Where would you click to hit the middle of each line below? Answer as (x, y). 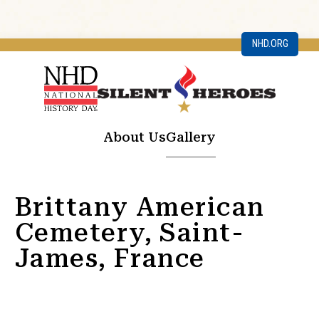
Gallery (191, 137)
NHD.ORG (270, 44)
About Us (135, 137)
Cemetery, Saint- (130, 233)
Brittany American (140, 208)
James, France (110, 259)
